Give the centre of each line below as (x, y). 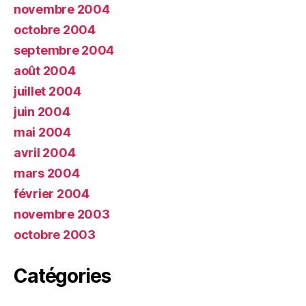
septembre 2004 (64, 50)
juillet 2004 (47, 91)
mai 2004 (42, 132)
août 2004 (45, 71)
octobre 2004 (55, 30)
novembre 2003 (62, 214)
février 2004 (52, 194)
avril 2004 (45, 153)
